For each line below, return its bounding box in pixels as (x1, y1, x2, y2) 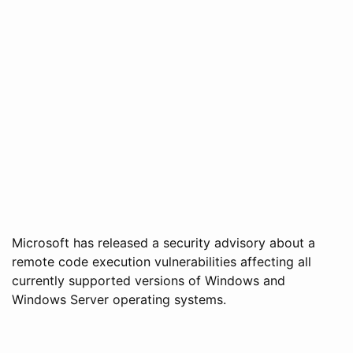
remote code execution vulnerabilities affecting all (12, 253, 311, 269)
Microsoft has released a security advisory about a (12, 234, 315, 251)
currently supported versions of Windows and (12, 272, 285, 288)
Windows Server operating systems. (12, 291, 226, 307)
